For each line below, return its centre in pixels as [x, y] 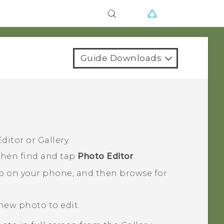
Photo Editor [105, 156]
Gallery [53, 140]
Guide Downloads [121, 58]
